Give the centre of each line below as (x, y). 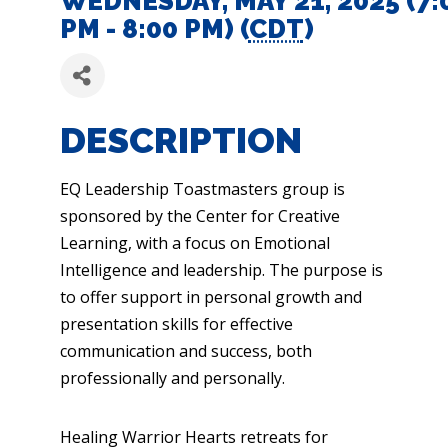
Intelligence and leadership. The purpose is (221, 270)
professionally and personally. (174, 378)
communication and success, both (185, 351)
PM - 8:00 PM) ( (154, 29)
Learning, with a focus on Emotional (194, 243)
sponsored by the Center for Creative (199, 216)
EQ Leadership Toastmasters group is (202, 189)
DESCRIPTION (180, 140)
